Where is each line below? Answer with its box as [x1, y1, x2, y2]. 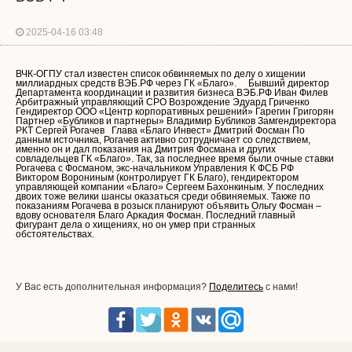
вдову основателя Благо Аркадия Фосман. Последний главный [16, 210, 295, 221]
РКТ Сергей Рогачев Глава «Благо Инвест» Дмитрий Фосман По [16, 125, 305, 136]
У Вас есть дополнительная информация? [16, 281, 209, 292]
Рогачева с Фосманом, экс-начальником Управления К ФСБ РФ [16, 163, 294, 174]
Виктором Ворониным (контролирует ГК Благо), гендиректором [16, 172, 299, 183]
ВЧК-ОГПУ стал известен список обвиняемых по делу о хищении [16, 68, 306, 79]
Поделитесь [209, 281, 263, 292]
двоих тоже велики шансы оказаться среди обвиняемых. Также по [16, 191, 310, 202]
